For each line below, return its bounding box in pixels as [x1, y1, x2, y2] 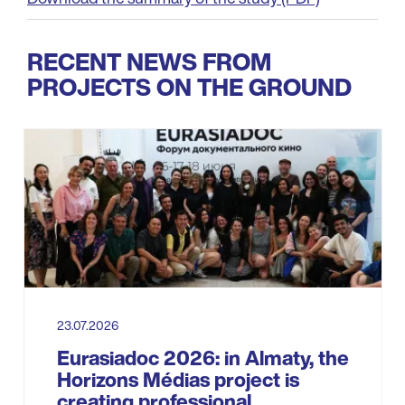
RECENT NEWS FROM [27, 43, 271, 79]
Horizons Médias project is [56, 364, 299, 394]
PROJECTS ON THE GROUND [27, 69, 352, 104]
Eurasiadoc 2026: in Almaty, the [56, 343, 349, 372]
